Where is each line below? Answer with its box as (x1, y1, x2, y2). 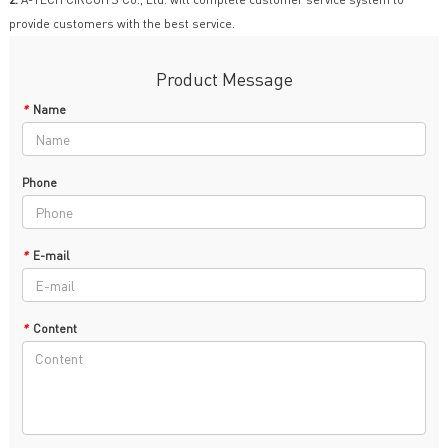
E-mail (32, 248, 70, 264)
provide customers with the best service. (8, 16, 235, 32)
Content (32, 321, 77, 337)
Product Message (155, 67, 293, 91)
